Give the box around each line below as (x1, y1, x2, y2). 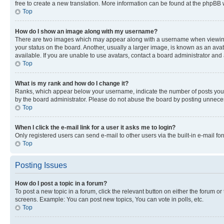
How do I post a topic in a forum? (15, 179, 107, 187)
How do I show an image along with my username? (15, 27, 157, 35)
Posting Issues (15, 160, 67, 169)
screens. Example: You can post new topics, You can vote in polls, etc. (15, 195, 203, 203)
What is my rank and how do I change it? (15, 79, 128, 87)
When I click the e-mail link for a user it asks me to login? (15, 123, 175, 131)
